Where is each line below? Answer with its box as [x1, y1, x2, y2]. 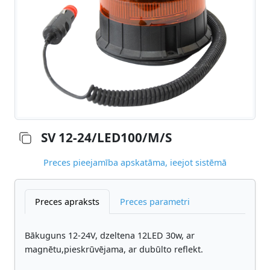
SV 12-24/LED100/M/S [41, 129, 172, 146]
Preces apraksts [35, 195, 99, 207]
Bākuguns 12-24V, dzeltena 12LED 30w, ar [25, 229, 195, 241]
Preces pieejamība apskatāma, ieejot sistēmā [43, 156, 227, 168]
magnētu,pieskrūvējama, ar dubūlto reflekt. [25, 243, 203, 255]
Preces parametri [120, 195, 190, 207]
